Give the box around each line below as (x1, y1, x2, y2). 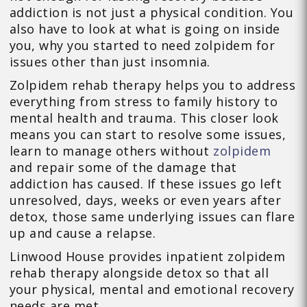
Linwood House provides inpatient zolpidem (9, 248, 286, 265)
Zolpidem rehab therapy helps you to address (9, 77, 296, 94)
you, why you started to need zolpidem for (9, 37, 275, 54)
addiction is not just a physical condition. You (9, 4, 294, 21)
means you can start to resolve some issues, (9, 126, 286, 143)
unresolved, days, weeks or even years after (9, 192, 282, 209)
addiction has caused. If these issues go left (9, 175, 282, 193)
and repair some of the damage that (9, 159, 237, 176)
